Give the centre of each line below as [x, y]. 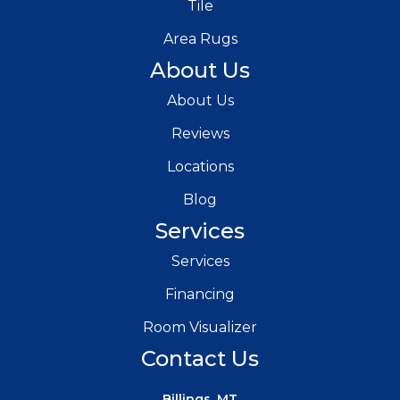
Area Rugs [200, 39]
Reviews [200, 134]
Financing [200, 295]
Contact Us [200, 359]
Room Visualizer [200, 328]
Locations [200, 167]
